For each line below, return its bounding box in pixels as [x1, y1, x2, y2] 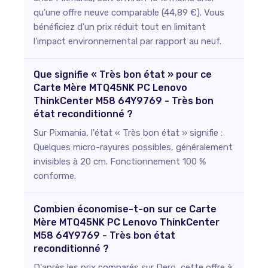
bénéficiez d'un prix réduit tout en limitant [33, 22, 206, 32]
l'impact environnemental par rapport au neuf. [33, 36, 221, 47]
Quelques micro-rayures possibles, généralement [33, 142, 233, 153]
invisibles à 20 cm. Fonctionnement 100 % [33, 156, 206, 167]
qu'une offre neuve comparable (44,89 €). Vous [33, 7, 224, 18]
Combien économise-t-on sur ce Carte [33, 203, 217, 215]
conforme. [33, 170, 76, 181]
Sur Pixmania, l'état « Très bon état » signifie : [33, 127, 223, 138]
